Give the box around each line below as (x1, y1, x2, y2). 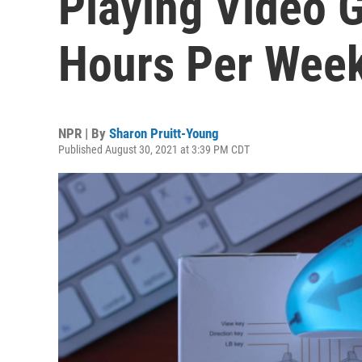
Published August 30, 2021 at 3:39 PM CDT (58, 143, 250, 156)
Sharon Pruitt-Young (109, 125, 219, 141)
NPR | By (58, 125, 109, 141)
